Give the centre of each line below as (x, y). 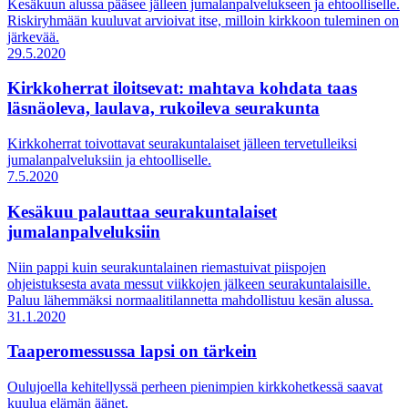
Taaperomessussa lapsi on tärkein (132, 352)
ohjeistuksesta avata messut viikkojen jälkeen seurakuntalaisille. (189, 283)
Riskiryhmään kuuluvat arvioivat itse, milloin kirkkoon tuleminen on (203, 20)
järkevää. (33, 36)
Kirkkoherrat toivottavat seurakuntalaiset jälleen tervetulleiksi (182, 144)
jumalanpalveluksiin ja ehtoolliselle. (109, 160)
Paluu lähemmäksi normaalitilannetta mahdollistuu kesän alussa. (190, 300)
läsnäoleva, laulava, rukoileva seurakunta (163, 108)
